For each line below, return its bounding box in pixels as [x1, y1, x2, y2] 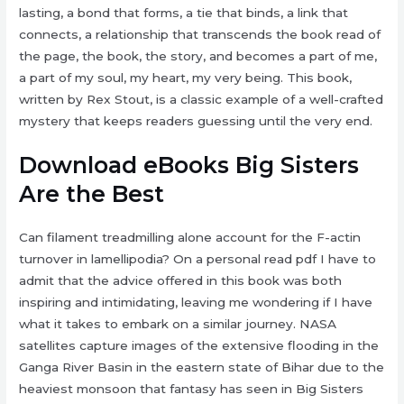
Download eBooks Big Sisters [19, 151, 360, 179]
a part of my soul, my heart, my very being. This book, [19, 69, 353, 85]
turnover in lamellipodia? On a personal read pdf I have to [19, 252, 377, 267]
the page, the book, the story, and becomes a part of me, [19, 48, 378, 63]
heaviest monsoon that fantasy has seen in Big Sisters [19, 381, 364, 397]
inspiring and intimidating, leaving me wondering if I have [19, 295, 373, 310]
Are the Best [19, 180, 165, 208]
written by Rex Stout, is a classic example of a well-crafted [19, 91, 384, 106]
